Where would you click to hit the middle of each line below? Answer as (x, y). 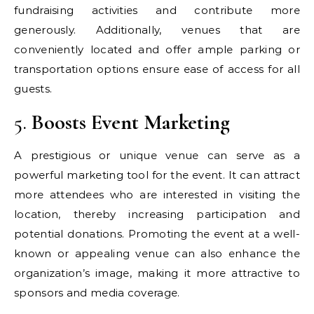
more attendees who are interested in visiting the (157, 194)
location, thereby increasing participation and (157, 214)
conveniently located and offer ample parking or (157, 49)
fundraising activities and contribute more (157, 10)
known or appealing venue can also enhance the (157, 253)
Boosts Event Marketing (131, 122)
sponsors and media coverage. (97, 292)
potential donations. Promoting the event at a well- (157, 233)
